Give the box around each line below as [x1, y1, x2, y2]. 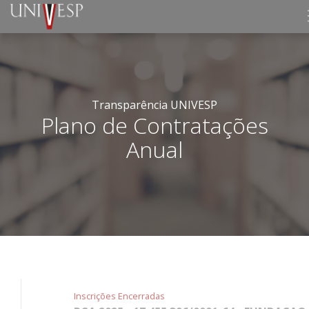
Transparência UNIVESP [92, 97, 217, 112]
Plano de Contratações [41, 110, 268, 140]
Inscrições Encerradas [74, 290, 165, 302]
